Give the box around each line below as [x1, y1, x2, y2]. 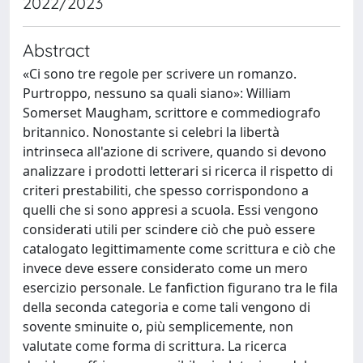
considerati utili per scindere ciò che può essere [23, 220, 315, 238]
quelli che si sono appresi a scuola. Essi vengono [23, 201, 318, 219]
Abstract [23, 39, 90, 61]
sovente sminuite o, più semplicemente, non [23, 318, 293, 335]
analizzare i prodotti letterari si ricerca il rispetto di [23, 162, 333, 180]
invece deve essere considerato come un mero [23, 259, 308, 277]
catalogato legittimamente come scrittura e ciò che [23, 240, 335, 258]
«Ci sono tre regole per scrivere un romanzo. [23, 65, 297, 83]
